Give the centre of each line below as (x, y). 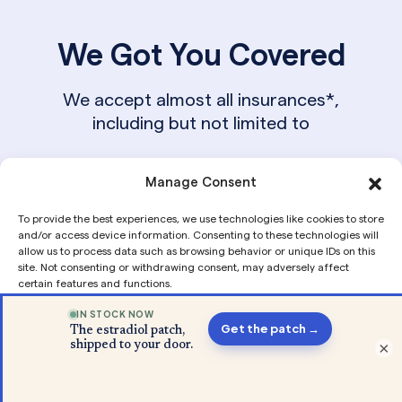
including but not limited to (201, 123)
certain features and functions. (95, 283)
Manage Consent (201, 182)
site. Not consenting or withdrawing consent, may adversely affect (184, 267)
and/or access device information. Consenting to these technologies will (198, 235)
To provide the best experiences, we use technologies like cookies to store (201, 218)
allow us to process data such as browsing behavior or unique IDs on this (197, 251)
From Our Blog (201, 310)
